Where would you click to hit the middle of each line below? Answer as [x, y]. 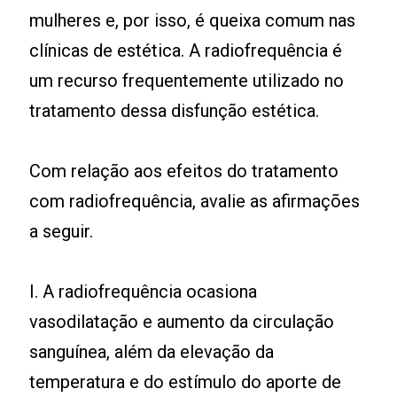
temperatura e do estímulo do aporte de [186, 382]
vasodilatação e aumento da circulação [182, 322]
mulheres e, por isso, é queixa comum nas [193, 20]
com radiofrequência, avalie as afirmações [195, 201]
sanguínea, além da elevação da [152, 352]
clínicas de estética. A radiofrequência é [186, 51]
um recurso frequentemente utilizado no [187, 81]
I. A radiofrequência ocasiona [144, 292]
